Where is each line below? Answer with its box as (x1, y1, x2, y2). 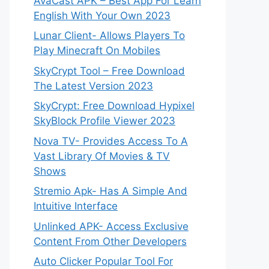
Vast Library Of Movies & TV (34, 150, 170, 162)
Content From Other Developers (34, 235, 187, 247)
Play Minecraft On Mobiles (34, 44, 160, 56)
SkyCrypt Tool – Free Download (34, 64, 185, 77)
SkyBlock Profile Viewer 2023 (34, 115, 175, 127)
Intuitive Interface (34, 200, 118, 212)
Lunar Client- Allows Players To (34, 29, 185, 41)
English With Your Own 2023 (34, 9, 171, 22)
